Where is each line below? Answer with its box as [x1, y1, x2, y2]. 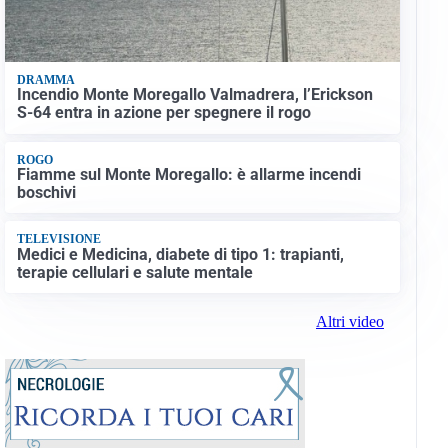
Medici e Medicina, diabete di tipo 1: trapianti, [16, 244, 344, 264]
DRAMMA [16, 72, 75, 87]
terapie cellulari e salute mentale [16, 262, 253, 282]
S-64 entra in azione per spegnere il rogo [16, 103, 311, 123]
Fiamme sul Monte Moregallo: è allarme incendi [16, 165, 361, 185]
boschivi [16, 183, 76, 203]
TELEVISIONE [16, 232, 101, 247]
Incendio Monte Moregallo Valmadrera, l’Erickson [16, 85, 373, 105]
